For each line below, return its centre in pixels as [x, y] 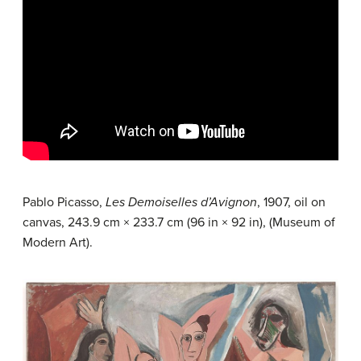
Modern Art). [58, 243]
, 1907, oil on [291, 202]
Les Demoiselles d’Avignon [181, 202]
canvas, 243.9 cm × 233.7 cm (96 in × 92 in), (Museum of [179, 222]
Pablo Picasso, [64, 202]
